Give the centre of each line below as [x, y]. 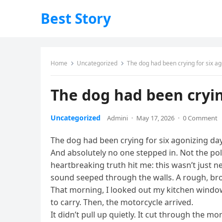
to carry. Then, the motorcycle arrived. [122, 202]
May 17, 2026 [155, 118]
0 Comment [200, 118]
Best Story [76, 18]
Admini [117, 118]
